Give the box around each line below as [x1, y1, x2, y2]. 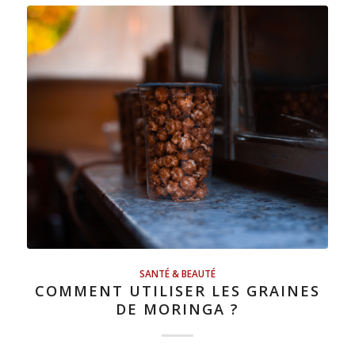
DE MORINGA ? [115, 300, 239, 319]
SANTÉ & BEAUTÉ [139, 267, 216, 281]
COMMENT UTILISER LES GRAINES [34, 281, 320, 301]
